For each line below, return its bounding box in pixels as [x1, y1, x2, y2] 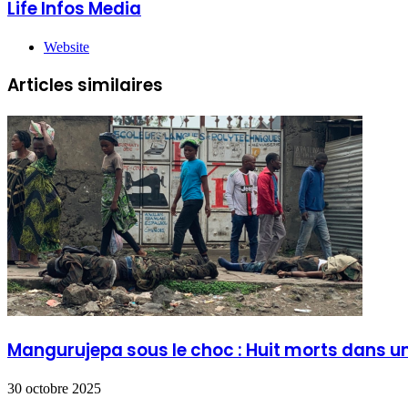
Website [44, 38, 89, 55]
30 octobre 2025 [7, 380, 101, 396]
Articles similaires [7, 73, 163, 98]
